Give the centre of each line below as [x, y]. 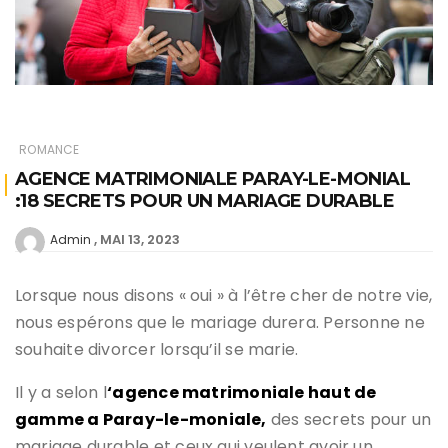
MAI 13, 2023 [140, 240]
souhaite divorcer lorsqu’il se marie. [157, 350]
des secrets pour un [349, 420]
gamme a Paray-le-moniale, [141, 420]
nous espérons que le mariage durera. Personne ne [220, 323]
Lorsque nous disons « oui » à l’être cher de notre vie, [224, 296]
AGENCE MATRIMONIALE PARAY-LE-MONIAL [212, 179]
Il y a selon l [61, 393]
